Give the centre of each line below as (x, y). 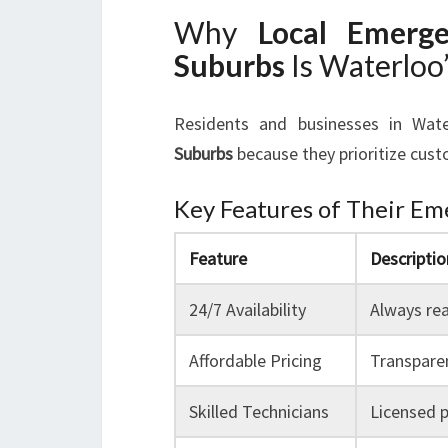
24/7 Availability (247, 309)
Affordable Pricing (255, 360)
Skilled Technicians (258, 411)
